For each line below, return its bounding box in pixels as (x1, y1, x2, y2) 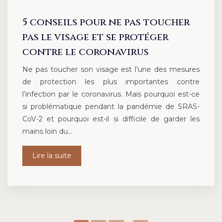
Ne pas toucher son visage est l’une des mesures (22, 65, 200, 74)
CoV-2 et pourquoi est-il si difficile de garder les (22, 114, 200, 124)
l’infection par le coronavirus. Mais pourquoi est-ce (22, 90, 200, 99)
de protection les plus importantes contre (22, 77, 200, 87)
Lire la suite (32, 151, 71, 161)
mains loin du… (22, 127, 72, 136)
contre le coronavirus (22, 45, 149, 59)
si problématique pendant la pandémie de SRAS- (22, 102, 200, 111)
